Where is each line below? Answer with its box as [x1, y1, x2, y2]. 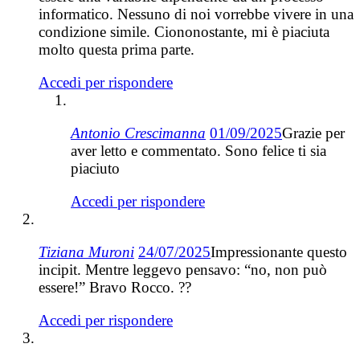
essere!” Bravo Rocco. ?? [39, 278, 191, 296]
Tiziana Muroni [39, 243, 134, 260]
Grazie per [282, 124, 345, 141]
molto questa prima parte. [39, 40, 194, 58]
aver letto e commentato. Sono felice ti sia [71, 141, 326, 159]
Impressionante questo [211, 243, 347, 260]
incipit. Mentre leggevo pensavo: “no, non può [39, 260, 327, 278]
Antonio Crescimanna [71, 124, 206, 141]
